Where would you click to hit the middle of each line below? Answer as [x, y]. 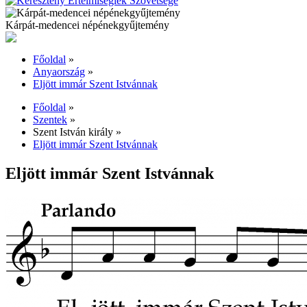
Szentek [50, 120]
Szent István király [73, 132]
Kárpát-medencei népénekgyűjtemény [87, 25]
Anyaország [59, 72]
